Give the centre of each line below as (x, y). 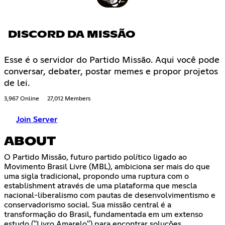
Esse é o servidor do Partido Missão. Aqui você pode (112, 61)
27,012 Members (69, 99)
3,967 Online (22, 99)
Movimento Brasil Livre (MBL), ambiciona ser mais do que (107, 167)
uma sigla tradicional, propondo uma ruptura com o (96, 177)
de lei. (17, 84)
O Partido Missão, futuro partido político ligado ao (95, 157)
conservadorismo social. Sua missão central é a (88, 205)
